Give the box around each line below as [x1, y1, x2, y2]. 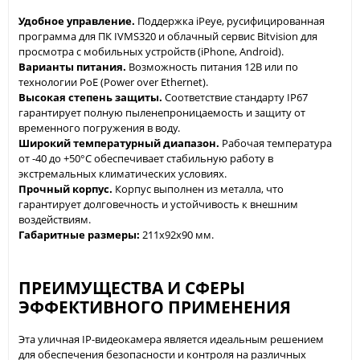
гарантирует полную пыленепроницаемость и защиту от [18, 104, 305, 120]
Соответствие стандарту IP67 [162, 89, 308, 104]
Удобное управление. [18, 13, 135, 28]
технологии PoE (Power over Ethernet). [18, 74, 208, 89]
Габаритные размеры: [18, 227, 140, 242]
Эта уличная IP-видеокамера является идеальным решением [18, 332, 324, 346]
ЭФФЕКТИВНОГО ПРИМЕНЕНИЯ [18, 295, 291, 318]
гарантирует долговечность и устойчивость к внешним [18, 196, 298, 211]
